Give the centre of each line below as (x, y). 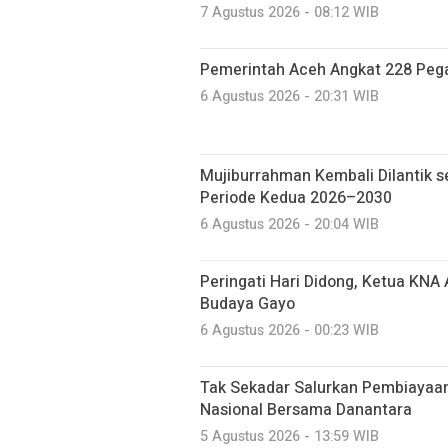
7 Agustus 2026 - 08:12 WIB (289, 12)
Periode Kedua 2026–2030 (296, 198)
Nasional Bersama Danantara (306, 410)
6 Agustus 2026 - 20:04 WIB (289, 224)
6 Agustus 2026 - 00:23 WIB (289, 330)
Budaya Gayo (247, 304)
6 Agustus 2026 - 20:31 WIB (289, 96)
